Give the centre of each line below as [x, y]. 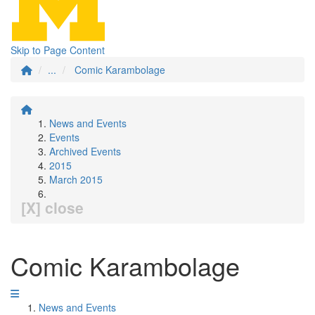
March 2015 [76, 179]
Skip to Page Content [58, 50]
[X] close [52, 207]
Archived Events [85, 151]
